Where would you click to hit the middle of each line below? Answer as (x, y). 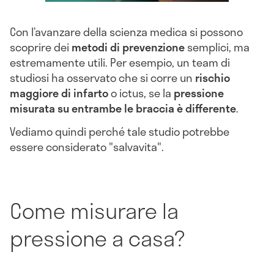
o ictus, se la (142, 93)
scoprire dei (41, 47)
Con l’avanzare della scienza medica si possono (126, 32)
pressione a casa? (97, 238)
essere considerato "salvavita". (89, 147)
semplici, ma (217, 47)
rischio (213, 78)
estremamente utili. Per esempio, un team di (120, 63)
